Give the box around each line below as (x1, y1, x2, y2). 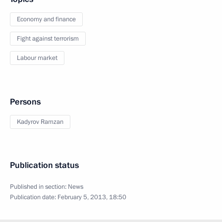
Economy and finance (17, 15, 76, 24)
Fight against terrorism (17, 34, 79, 43)
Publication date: (10, 193, 57, 202)
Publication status (10, 160, 79, 171)
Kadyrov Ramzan (17, 117, 63, 126)
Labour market (17, 54, 57, 62)
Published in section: (10, 182, 68, 191)
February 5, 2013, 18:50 (57, 193, 126, 202)
